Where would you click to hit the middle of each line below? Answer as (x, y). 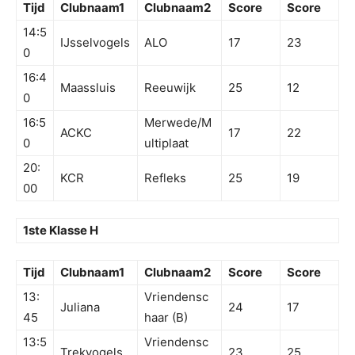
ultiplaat (166, 143)
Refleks (165, 178)
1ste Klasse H (61, 231)
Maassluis (88, 88)
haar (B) (166, 318)
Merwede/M (178, 123)
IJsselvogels (95, 43)
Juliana (80, 307)
